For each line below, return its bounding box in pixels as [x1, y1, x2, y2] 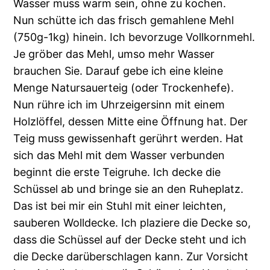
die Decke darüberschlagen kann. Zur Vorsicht [13, 250, 249, 263]
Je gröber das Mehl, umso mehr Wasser [13, 48, 215, 61]
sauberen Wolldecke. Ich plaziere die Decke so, [13, 216, 251, 230]
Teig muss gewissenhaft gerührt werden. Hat [13, 132, 244, 145]
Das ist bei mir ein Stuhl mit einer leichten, [13, 199, 227, 213]
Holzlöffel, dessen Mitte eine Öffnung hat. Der [13, 115, 248, 128]
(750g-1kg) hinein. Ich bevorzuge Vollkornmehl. [13, 31, 256, 44]
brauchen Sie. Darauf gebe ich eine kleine [13, 64, 224, 78]
